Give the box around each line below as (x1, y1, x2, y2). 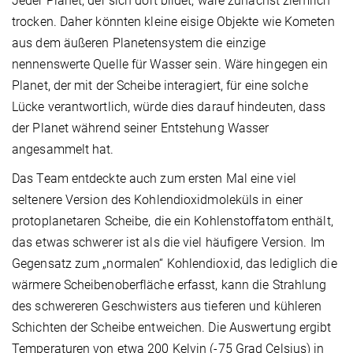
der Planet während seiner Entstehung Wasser (12, 120, 269, 136)
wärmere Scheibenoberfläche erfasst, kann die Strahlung (12, 277, 327, 292)
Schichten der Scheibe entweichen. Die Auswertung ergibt (12, 319, 332, 335)
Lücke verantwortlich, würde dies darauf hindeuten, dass (12, 98, 326, 114)
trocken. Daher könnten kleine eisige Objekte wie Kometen (12, 13, 335, 29)
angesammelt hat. (12, 141, 114, 157)
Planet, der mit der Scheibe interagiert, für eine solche (12, 77, 308, 93)
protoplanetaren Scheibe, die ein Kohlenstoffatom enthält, (12, 213, 333, 229)
